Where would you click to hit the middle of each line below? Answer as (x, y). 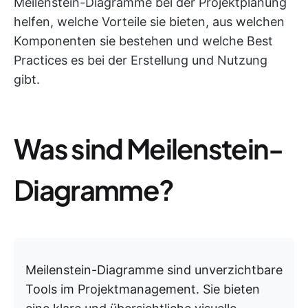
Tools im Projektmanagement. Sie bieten (143, 289)
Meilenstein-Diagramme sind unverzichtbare (154, 270)
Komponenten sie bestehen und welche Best (143, 41)
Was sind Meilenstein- (148, 148)
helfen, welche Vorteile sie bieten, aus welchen (149, 22)
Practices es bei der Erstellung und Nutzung (141, 60)
